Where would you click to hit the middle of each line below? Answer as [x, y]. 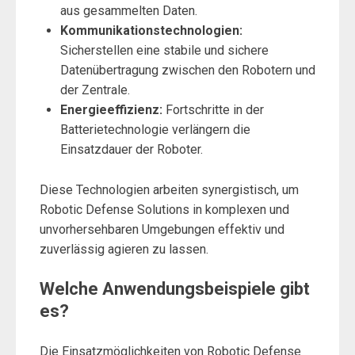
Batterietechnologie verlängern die [155, 130]
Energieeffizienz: [111, 110]
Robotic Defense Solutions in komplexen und [164, 209]
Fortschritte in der [213, 110]
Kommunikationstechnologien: [151, 31]
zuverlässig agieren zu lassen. [124, 249]
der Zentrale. [95, 90]
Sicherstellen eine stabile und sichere [164, 50]
